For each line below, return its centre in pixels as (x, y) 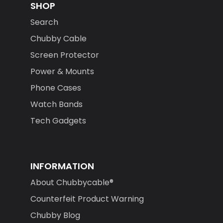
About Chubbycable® (72, 183)
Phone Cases (56, 88)
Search (44, 22)
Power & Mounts (62, 72)
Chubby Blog (55, 216)
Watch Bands (56, 105)
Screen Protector (64, 55)
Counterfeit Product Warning (87, 199)
